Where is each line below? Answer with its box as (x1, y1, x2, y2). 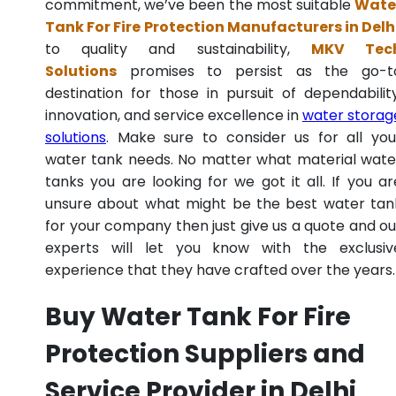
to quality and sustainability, (45, 39, 311, 60)
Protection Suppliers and (45, 337, 365, 372)
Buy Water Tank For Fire (45, 300, 351, 335)
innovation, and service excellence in (45, 105, 302, 126)
